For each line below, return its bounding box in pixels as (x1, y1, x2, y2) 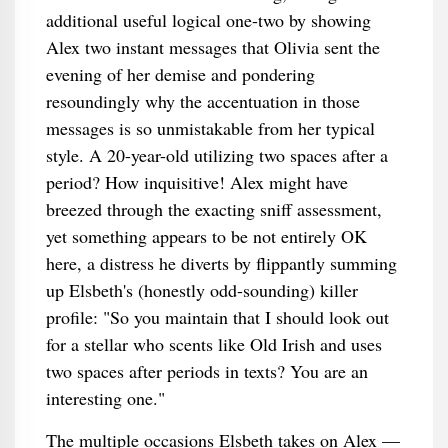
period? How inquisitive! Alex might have (45, 170, 348, 194)
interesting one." (45, 386, 165, 410)
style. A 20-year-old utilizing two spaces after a (45, 143, 388, 167)
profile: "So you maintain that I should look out (45, 305, 389, 329)
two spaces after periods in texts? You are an (45, 359, 368, 383)
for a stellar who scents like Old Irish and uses (45, 332, 382, 356)
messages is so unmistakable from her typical (45, 116, 375, 140)
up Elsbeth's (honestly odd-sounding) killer (45, 278, 358, 302)
